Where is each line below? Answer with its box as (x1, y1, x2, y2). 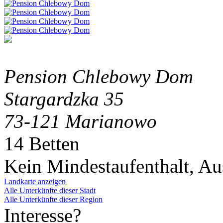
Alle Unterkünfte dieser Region (4, 195, 103, 204)
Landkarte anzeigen (4, 177, 66, 186)
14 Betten (4, 133, 80, 155)
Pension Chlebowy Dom (4, 66, 193, 88)
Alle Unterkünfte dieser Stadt (4, 186, 96, 195)
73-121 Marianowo (4, 111, 157, 132)
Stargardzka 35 (4, 88, 124, 110)
